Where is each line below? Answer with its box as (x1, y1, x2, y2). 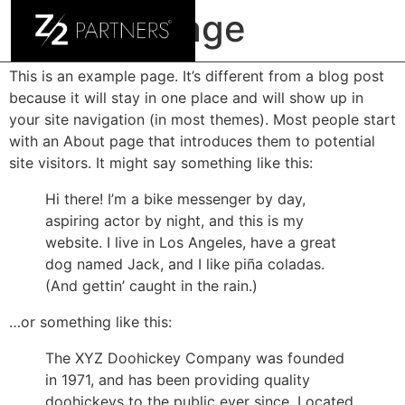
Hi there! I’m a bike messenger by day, (45, 190, 306, 208)
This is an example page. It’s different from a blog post (9, 67, 384, 85)
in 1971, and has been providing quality (45, 371, 310, 389)
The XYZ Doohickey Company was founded (45, 349, 344, 367)
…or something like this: (9, 313, 172, 331)
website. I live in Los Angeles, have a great (45, 233, 336, 251)
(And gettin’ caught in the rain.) (45, 277, 258, 295)
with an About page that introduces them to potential (9, 132, 375, 150)
